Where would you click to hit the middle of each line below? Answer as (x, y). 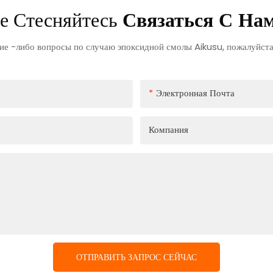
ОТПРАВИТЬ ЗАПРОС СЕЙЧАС (136, 257)
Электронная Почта (195, 93)
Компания (168, 129)
